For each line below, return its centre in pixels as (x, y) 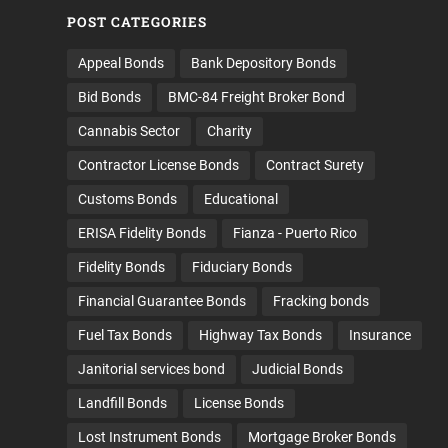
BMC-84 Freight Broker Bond (257, 97)
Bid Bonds (110, 97)
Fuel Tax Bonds (125, 335)
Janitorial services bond (152, 369)
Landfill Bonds (123, 403)
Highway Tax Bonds (261, 335)
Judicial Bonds (298, 369)
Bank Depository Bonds (264, 63)
